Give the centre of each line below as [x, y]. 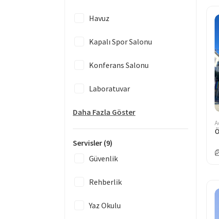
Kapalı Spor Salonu [120, 42]
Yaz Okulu [105, 205]
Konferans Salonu [119, 65]
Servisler [88, 143]
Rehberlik [105, 182]
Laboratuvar [109, 88]
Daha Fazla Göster [104, 112]
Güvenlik [103, 158]
